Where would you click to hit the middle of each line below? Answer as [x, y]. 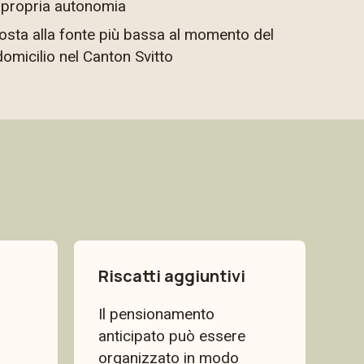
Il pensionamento [156, 314]
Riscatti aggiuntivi [172, 276]
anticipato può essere [172, 336]
